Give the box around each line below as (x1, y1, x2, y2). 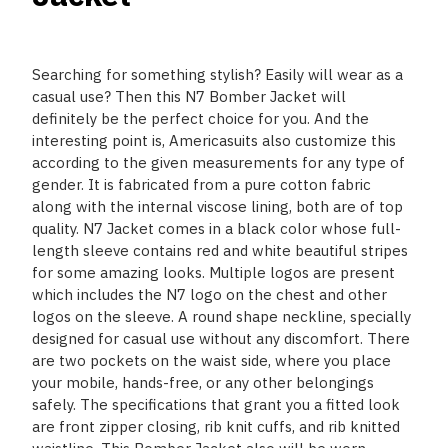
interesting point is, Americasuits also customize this (32, 131, 396, 150)
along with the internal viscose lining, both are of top (32, 197, 403, 216)
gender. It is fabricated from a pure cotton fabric (32, 175, 371, 194)
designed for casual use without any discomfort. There (32, 329, 410, 348)
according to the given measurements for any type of (32, 153, 405, 172)
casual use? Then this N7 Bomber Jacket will (32, 87, 346, 106)
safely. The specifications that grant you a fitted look (32, 395, 400, 414)
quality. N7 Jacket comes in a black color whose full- (32, 219, 401, 238)
